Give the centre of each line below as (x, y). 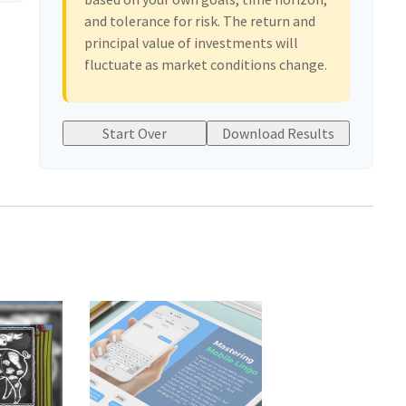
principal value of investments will (192, 43)
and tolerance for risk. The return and (200, 21)
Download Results (279, 134)
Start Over (134, 134)
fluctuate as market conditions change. (206, 65)
